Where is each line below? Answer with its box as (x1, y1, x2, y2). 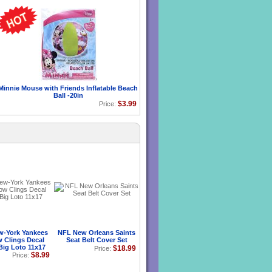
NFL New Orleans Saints (58, 229, 135, 236)
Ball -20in (53, 92, 83, 99)
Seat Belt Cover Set (66, 236, 127, 243)
